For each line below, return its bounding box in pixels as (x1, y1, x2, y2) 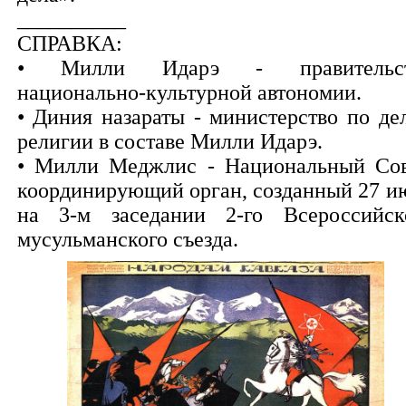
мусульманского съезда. (16, 227, 238, 251)
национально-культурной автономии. (16, 81, 362, 104)
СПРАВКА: (16, 32, 122, 55)
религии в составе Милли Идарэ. (16, 130, 323, 153)
